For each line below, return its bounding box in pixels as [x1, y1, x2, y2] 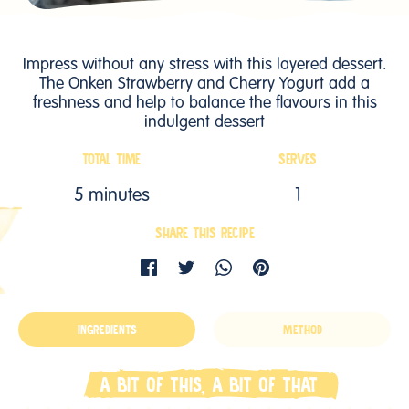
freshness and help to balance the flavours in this [32, 95, 377, 112]
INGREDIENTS [77, 321, 137, 340]
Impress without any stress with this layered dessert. [22, 57, 387, 74]
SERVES [278, 150, 317, 171]
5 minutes [73, 187, 150, 206]
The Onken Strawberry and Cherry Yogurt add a [39, 76, 370, 93]
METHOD [282, 321, 322, 340]
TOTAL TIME [82, 150, 141, 171]
